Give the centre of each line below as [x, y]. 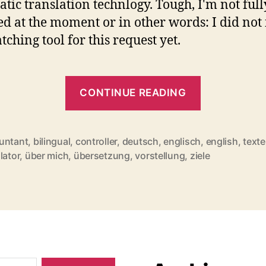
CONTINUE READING [133, 93]
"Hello [219, 84]
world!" [223, 103]
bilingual [52, 141]
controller [96, 141]
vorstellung [160, 155]
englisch [182, 141]
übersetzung [102, 155]
